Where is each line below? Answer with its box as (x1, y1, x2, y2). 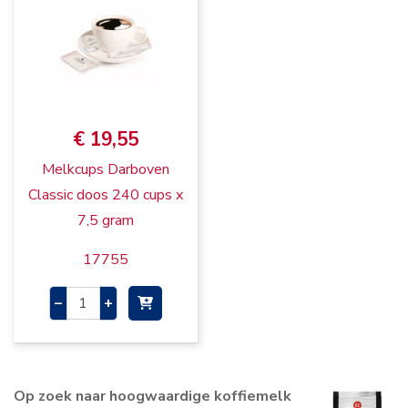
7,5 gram (76, 210, 134, 231)
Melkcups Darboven (41, 159, 169, 180)
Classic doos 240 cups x (27, 185, 183, 206)
